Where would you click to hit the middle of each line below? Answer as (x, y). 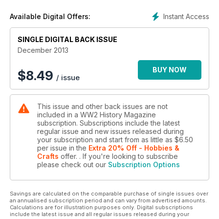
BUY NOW (170, 70)
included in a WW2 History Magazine (97, 115)
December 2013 (43, 50)
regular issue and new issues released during (110, 131)
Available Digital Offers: (50, 17)
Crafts (48, 156)
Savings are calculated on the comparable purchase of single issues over (109, 194)
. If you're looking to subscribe (128, 156)
